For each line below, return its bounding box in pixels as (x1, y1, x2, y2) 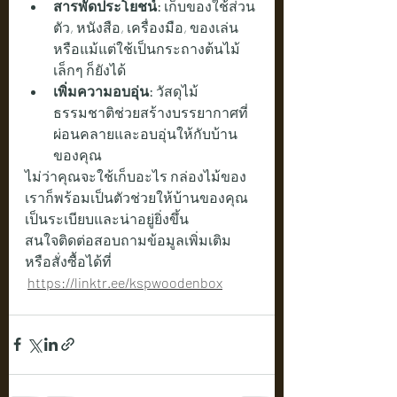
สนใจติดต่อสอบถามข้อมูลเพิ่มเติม (25, 230, 234, 248)
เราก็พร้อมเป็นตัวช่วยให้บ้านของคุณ (25, 188, 248, 206)
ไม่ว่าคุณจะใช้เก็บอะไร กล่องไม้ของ (25, 167, 246, 184)
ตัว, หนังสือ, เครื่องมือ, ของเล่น (53, 18, 241, 35)
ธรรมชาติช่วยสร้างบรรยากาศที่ (53, 103, 248, 121)
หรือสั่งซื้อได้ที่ (25, 252, 120, 269)
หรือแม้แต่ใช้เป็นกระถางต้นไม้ (53, 39, 240, 57)
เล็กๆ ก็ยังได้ (53, 60, 126, 78)
